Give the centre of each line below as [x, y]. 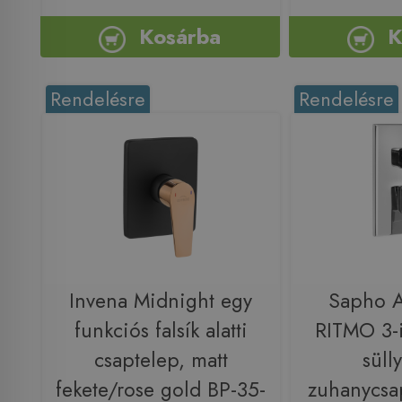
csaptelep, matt [161, 361]
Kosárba [180, 37]
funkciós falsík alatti [161, 331]
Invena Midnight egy [161, 301]
